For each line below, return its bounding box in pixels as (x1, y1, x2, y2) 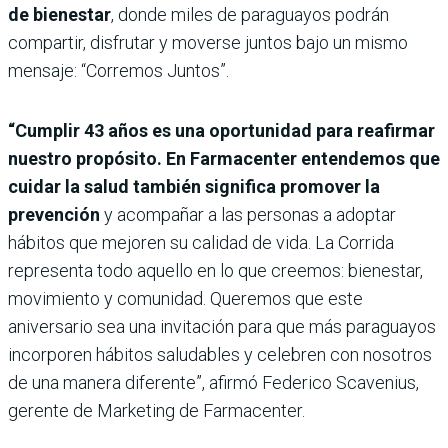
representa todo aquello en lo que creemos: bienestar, (8, 260, 423, 282)
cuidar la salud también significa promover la (8, 176, 380, 198)
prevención (8, 204, 100, 226)
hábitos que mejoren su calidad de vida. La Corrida (8, 232, 394, 254)
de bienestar (8, 4, 111, 26)
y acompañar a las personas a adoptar (100, 204, 396, 226)
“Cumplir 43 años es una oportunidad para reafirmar (8, 120, 435, 142)
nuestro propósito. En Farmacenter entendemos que (8, 148, 440, 170)
